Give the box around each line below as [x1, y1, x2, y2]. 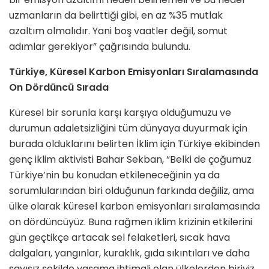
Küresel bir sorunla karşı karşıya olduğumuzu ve [9, 105, 231, 119]
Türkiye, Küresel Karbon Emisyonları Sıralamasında [9, 64, 258, 79]
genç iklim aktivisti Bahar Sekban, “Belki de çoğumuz [9, 152, 252, 166]
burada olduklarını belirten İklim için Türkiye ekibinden [9, 136, 260, 151]
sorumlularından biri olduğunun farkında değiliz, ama [9, 183, 254, 198]
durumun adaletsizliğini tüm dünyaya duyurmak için [9, 121, 247, 135]
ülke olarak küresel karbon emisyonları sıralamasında [9, 199, 260, 213]
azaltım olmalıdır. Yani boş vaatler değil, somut [9, 23, 228, 38]
